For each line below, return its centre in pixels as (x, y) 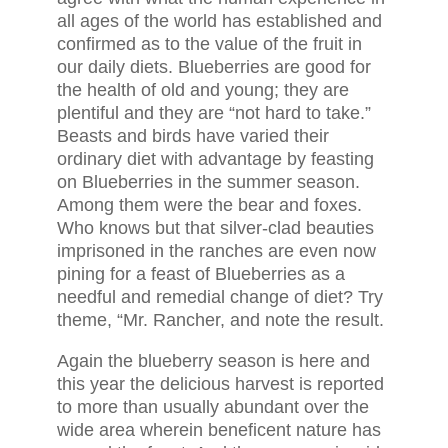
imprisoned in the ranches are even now (216, 251)
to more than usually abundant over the (212, 407)
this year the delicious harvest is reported (220, 384)
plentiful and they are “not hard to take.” (213, 113)
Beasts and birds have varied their (192, 136)
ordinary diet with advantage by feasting (215, 159)
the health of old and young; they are (202, 90)
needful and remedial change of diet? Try (219, 297)
